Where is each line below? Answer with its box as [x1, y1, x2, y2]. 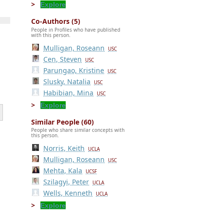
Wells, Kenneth [43, 188, 93, 198]
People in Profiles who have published [31, 26, 120, 33]
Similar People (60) [31, 117, 94, 127]
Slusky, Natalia [43, 76, 91, 86]
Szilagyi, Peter [43, 177, 90, 187]
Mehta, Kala [43, 166, 83, 176]
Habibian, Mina [43, 88, 94, 97]
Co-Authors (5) [31, 17, 80, 26]
